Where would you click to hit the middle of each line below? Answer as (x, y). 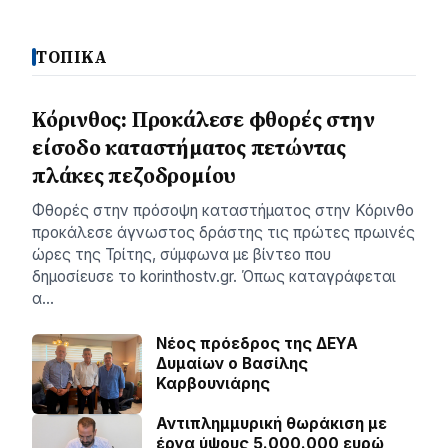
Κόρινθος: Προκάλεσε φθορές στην (203, 119)
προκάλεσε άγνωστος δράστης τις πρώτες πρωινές (223, 232)
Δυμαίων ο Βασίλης (232, 363)
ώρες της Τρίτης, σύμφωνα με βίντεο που (181, 254)
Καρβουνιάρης (213, 383)
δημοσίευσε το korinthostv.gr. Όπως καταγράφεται (214, 276)
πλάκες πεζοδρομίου (134, 175)
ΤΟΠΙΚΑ (72, 57)
